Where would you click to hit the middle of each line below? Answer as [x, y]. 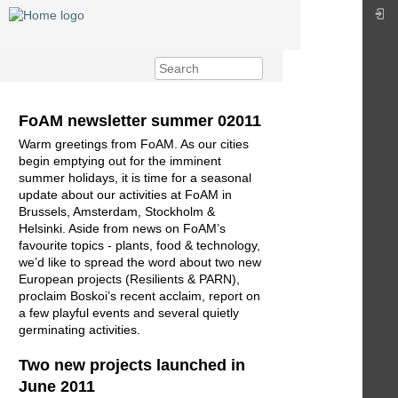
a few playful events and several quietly [129, 313]
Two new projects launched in [132, 365]
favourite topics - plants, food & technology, [139, 246]
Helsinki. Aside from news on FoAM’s [122, 229]
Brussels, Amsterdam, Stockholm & [117, 212]
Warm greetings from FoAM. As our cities [134, 144]
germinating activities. [80, 330]
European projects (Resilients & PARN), [129, 279]
